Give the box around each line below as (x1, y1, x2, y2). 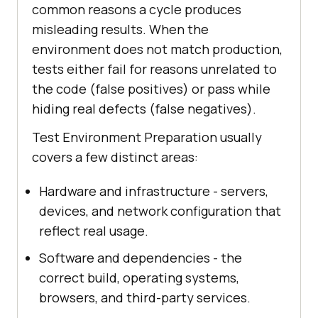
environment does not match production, (32, 40, 283, 58)
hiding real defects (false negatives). (32, 100, 256, 118)
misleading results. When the (32, 21, 209, 38)
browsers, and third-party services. (39, 289, 251, 307)
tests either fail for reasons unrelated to (32, 60, 277, 78)
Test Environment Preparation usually (32, 128, 262, 146)
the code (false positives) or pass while (32, 80, 270, 98)
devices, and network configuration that (39, 202, 281, 220)
